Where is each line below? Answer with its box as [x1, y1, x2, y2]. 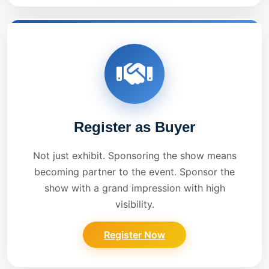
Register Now [104, 229, 165, 241]
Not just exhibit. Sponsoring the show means [32, 150, 237, 162]
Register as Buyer [74, 119, 195, 136]
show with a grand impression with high [44, 182, 225, 195]
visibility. [115, 198, 154, 211]
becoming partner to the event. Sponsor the [34, 166, 235, 178]
